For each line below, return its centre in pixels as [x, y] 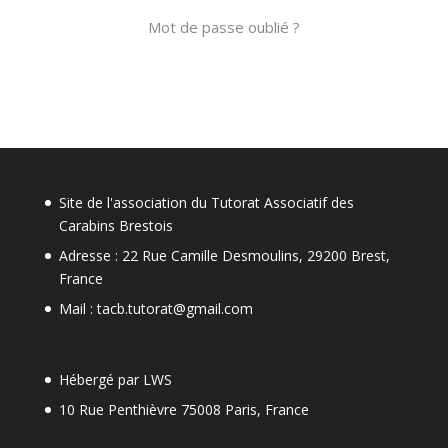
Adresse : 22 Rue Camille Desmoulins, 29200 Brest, [224, 255]
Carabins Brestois [115, 225]
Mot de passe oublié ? [223, 27]
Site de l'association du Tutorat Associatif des [206, 202]
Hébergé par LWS [115, 380]
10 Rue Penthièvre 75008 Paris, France [183, 410]
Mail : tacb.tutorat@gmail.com [155, 308]
